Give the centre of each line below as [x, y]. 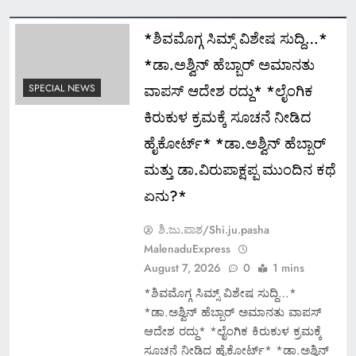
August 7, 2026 [182, 267]
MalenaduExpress [187, 248]
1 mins [288, 267]
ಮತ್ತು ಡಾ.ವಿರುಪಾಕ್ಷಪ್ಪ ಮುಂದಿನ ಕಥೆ [240, 169]
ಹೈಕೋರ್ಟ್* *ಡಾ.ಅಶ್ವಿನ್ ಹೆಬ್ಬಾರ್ [234, 143]
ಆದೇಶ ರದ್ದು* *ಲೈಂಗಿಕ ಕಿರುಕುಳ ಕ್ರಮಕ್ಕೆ [232, 331]
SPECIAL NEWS [62, 89]
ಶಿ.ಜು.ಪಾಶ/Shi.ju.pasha [213, 229]
